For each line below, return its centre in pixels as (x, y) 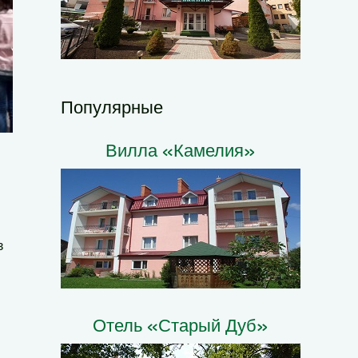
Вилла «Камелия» (181, 149)
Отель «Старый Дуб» (181, 324)
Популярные (112, 106)
